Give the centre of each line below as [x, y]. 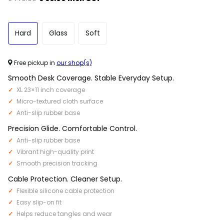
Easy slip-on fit [39, 202]
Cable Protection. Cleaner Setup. [65, 179]
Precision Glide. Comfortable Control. [72, 128]
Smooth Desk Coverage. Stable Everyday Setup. [91, 78]
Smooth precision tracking [57, 163]
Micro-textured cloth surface [60, 101]
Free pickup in [34, 62]
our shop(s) [74, 62]
